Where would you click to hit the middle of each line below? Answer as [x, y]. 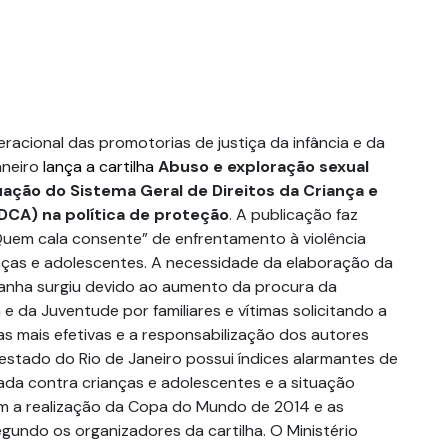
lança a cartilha [98, 166]
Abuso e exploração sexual [263, 166]
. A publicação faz [293, 214]
